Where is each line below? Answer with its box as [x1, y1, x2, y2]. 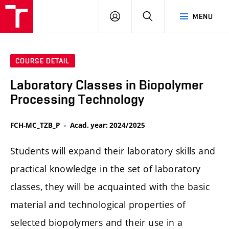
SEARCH [152, 12, 180, 20]
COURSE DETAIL [15, 57, 70, 65]
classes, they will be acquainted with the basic [10, 180, 210, 193]
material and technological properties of [10, 198, 186, 211]
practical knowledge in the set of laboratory [10, 163, 201, 175]
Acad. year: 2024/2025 [70, 121, 145, 130]
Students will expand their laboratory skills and [10, 145, 216, 157]
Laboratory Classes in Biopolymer [10, 77, 203, 93]
